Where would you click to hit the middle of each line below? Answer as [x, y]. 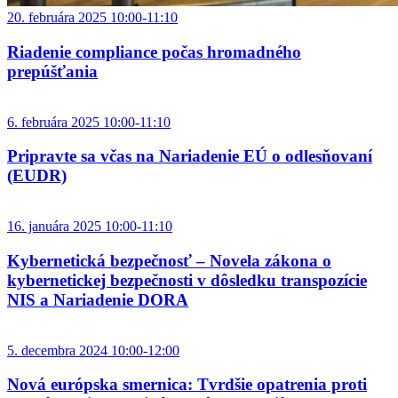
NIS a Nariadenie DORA [98, 299]
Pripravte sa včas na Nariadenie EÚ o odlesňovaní [190, 156]
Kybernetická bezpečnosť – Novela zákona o [169, 260]
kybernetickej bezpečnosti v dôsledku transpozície [187, 280]
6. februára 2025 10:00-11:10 [89, 122]
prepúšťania [52, 71]
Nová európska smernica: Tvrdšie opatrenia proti [187, 385]
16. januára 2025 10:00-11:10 [90, 227]
